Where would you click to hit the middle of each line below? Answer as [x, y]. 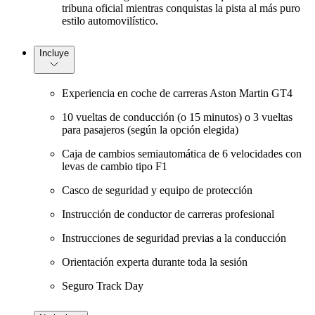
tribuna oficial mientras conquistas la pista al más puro [181, 8]
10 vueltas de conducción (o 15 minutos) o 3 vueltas [177, 117]
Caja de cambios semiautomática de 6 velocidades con [182, 154]
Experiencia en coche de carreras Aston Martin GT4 [177, 94]
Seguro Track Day [103, 286]
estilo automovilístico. [110, 20]
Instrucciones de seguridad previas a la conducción [174, 238]
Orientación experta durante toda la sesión [155, 262]
